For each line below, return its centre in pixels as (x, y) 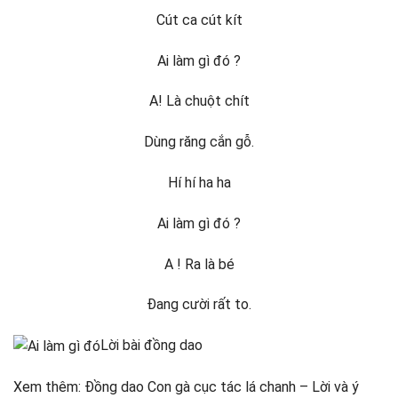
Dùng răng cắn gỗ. (199, 142)
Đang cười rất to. (199, 305)
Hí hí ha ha (199, 182)
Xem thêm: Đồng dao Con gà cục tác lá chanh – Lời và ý (186, 387)
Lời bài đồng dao (151, 346)
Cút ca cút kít (199, 20)
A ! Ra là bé (199, 264)
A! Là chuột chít (199, 101)
